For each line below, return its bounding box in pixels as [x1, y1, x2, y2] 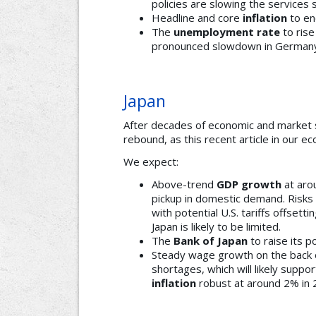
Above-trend [152, 177, 217, 192]
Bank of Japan [174, 233, 248, 248]
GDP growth [217, 177, 281, 192]
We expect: [123, 154, 178, 169]
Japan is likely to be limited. [152, 219, 281, 234]
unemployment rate [174, 25, 280, 39]
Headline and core [152, 11, 243, 25]
